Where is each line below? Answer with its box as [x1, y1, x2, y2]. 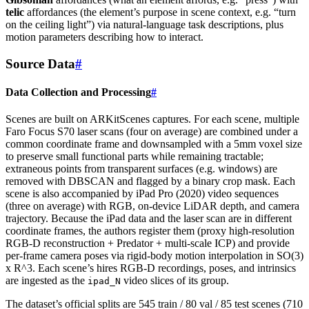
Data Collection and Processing [6, 86, 151, 99]
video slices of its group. [121, 275, 229, 287]
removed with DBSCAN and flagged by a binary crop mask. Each [6, 175, 295, 188]
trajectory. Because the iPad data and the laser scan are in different [6, 212, 292, 225]
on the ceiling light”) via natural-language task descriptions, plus [6, 19, 283, 31]
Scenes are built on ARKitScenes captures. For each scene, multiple [6, 113, 299, 126]
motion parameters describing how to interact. [6, 31, 203, 43]
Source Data [6, 56, 75, 71]
